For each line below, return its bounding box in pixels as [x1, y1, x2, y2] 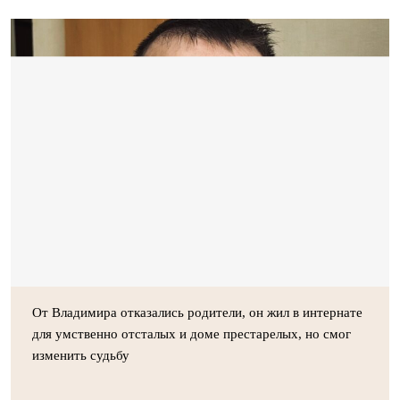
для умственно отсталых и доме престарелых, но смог [32, 326, 351, 341]
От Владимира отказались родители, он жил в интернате [32, 304, 362, 320]
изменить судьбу [32, 347, 129, 362]
